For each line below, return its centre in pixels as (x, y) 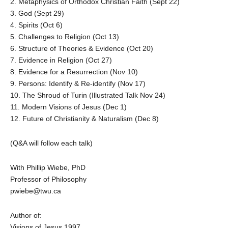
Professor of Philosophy (48, 179)
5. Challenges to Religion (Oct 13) (65, 36)
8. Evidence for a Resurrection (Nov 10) (74, 72)
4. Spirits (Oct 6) (36, 25)
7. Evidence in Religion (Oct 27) (61, 60)
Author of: (26, 215)
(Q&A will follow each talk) (51, 143)
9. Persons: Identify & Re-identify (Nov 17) (78, 83)
